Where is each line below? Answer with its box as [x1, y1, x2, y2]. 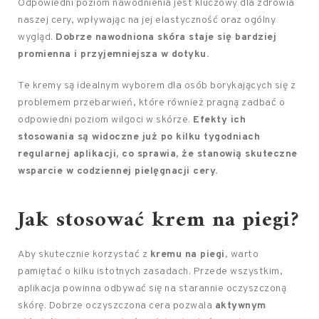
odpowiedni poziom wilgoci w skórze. [18, 114, 193, 126]
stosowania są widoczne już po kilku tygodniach [18, 131, 260, 143]
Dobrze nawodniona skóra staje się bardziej [56, 31, 276, 43]
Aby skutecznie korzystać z [18, 249, 150, 261]
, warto [224, 249, 258, 261]
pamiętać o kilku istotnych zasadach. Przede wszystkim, [18, 266, 283, 278]
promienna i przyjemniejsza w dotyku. [18, 48, 209, 61]
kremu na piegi [150, 249, 225, 261]
